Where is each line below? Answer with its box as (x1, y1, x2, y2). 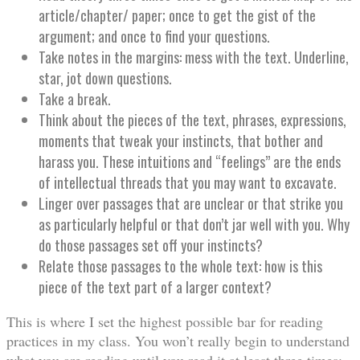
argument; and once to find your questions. (39, 25, 270, 47)
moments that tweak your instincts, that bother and (39, 129, 323, 151)
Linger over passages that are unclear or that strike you (39, 192, 343, 214)
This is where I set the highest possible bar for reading (6, 311, 323, 331)
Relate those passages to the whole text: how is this (39, 255, 322, 276)
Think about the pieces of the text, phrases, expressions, (39, 108, 346, 130)
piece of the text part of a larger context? (39, 276, 272, 297)
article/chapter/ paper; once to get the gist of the (39, 4, 316, 26)
